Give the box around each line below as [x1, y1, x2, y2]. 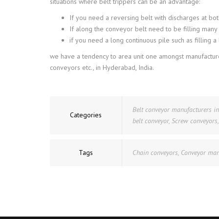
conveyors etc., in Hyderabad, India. [50, 63, 154, 72]
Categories [70, 110, 102, 119]
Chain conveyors [132, 148, 178, 157]
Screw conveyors [172, 116, 218, 125]
